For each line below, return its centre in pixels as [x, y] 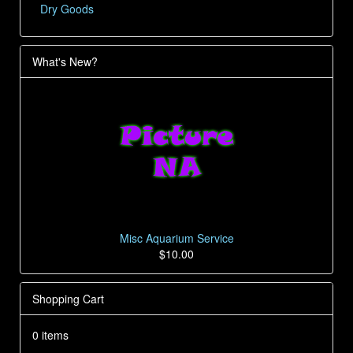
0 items [50, 334]
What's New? [65, 61]
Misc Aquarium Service [176, 238]
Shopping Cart [68, 298]
